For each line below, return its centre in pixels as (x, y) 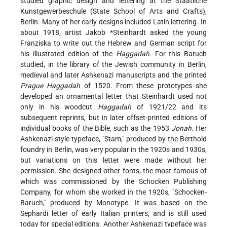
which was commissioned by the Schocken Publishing (113, 182)
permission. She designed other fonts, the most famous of (113, 171)
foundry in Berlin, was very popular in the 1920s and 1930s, (113, 150)
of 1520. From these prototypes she (144, 86)
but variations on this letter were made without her (113, 160)
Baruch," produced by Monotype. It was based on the (113, 203)
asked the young (178, 33)
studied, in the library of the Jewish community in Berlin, (113, 65)
